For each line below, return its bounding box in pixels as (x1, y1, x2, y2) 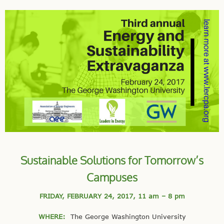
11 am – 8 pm (137, 191, 185, 200)
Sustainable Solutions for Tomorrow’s (20, 153, 203, 167)
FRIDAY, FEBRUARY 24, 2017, (39, 191, 138, 200)
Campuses (86, 170, 137, 184)
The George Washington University (70, 212, 186, 221)
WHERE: (38, 212, 70, 221)
